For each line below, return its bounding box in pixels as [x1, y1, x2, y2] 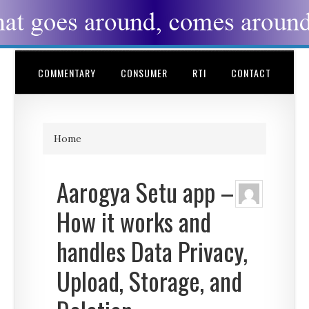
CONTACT [231, 66, 271, 80]
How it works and [57, 203, 212, 239]
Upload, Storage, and [57, 262, 243, 299]
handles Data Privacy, [57, 232, 248, 269]
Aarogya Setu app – [57, 173, 235, 210]
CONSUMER [121, 66, 168, 80]
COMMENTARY [38, 66, 96, 80]
